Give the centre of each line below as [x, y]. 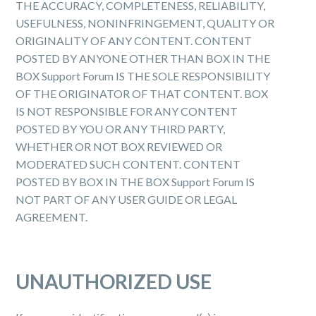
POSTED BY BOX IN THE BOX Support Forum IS [135, 182]
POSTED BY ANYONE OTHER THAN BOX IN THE [143, 58]
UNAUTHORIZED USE [114, 281]
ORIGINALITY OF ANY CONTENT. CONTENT [134, 41]
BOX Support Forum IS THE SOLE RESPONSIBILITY [143, 76]
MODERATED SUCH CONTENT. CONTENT [128, 164]
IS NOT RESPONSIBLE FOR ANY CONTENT [127, 111]
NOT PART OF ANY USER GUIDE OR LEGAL [127, 199]
